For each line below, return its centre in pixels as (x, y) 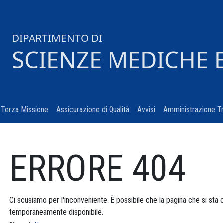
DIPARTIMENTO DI (57, 38)
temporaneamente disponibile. (56, 212)
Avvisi (146, 109)
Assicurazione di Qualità (93, 109)
